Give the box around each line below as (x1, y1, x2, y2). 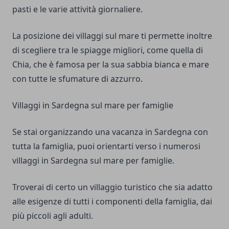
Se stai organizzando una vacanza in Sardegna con (12, 126, 208, 138)
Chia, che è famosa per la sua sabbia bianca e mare (12, 59, 209, 70)
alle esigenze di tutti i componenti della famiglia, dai (12, 196, 212, 207)
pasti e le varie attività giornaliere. (12, 4, 143, 15)
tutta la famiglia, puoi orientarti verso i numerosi (12, 141, 200, 152)
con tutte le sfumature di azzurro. (12, 73, 143, 84)
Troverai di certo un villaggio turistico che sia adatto (12, 181, 213, 193)
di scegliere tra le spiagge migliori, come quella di (12, 44, 203, 56)
